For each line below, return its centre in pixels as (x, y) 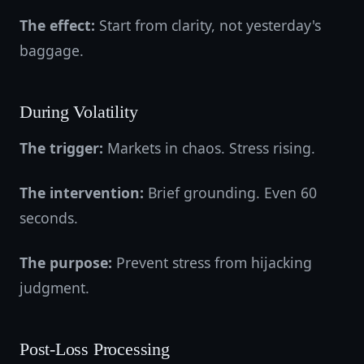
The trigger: (61, 148)
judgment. (54, 288)
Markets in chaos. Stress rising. (209, 148)
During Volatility (79, 112)
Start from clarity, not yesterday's (208, 25)
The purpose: (66, 262)
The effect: (57, 25)
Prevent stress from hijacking (212, 262)
